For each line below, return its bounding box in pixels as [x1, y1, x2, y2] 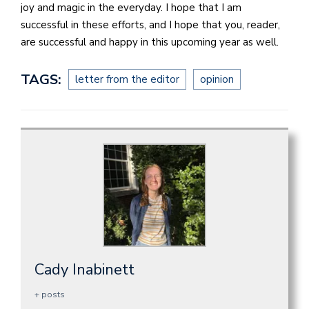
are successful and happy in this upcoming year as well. [21, 35, 284, 50]
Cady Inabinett [34, 259, 134, 280]
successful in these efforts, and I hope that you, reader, [21, 18, 280, 32]
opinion [200, 72, 234, 86]
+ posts [34, 288, 65, 300]
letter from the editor [75, 72, 179, 86]
